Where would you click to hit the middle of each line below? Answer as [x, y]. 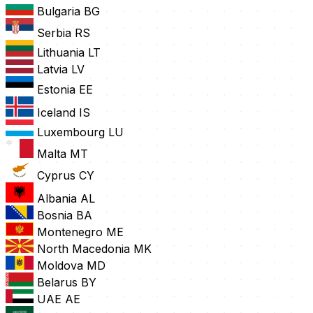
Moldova [60, 266]
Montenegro [70, 232]
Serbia [54, 33]
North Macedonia [83, 249]
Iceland [56, 113]
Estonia [56, 90]
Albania [57, 199]
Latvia [52, 70]
